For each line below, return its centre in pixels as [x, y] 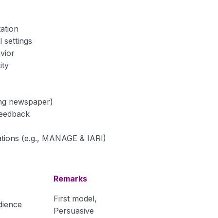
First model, [75, 199]
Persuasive [73, 211]
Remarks [70, 179]
